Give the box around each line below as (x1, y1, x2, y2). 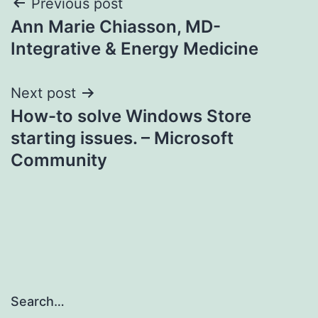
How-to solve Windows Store (11, 105, 251, 126)
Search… (11, 294, 65, 309)
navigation (10, 23, 134, 55)
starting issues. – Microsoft (11, 127, 234, 148)
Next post (11, 84, 76, 102)
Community (11, 149, 107, 170)
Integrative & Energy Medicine (11, 38, 258, 59)
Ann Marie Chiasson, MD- (11, 16, 221, 37)
